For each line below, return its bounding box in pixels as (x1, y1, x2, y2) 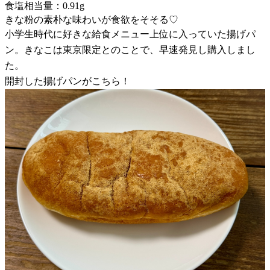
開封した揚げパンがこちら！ (5, 75, 130, 86)
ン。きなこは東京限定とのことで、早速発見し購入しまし (5, 44, 256, 55)
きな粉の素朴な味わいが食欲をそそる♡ (5, 14, 178, 25)
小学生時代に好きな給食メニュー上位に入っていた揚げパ (5, 28, 256, 39)
